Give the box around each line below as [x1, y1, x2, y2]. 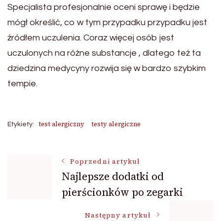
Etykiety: [7, 121, 34, 128]
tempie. [7, 79, 37, 88]
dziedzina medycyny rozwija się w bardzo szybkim [7, 64, 206, 73]
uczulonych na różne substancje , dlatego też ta [7, 48, 201, 58]
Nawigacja [7, 155, 104, 182]
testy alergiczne [91, 120, 141, 128]
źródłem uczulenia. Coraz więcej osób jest [7, 33, 174, 42]
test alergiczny [38, 120, 84, 128]
